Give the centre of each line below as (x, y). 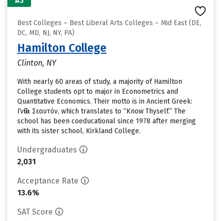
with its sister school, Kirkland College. (79, 131)
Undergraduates (47, 150)
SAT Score (35, 212)
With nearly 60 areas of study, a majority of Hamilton (100, 82)
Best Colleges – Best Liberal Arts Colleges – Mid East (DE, (109, 23)
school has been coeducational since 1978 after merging (107, 121)
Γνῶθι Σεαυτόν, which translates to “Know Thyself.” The (101, 111)
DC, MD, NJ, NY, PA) (46, 33)
